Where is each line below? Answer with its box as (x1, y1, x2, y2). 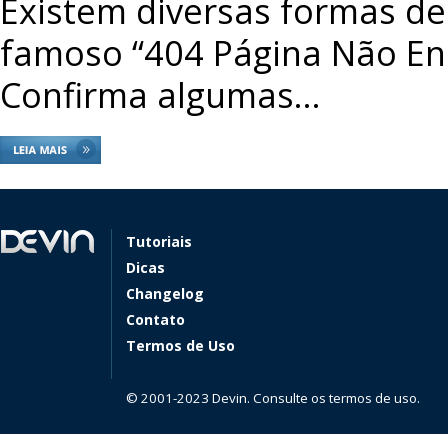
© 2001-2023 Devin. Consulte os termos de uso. (126, 389, 420, 407)
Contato (126, 310, 185, 329)
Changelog (126, 284, 204, 303)
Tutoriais (126, 232, 192, 251)
